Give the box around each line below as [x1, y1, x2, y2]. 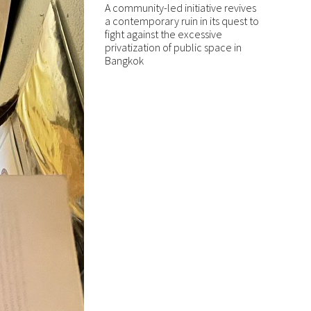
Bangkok [105, 53, 144, 67]
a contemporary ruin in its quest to [105, 14, 259, 28]
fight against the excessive [105, 27, 222, 41]
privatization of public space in [105, 40, 242, 54]
